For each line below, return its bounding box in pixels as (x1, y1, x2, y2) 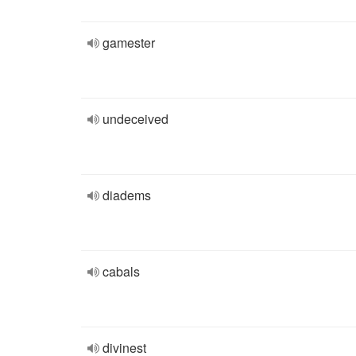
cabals (103, 262, 140, 281)
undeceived (103, 110, 168, 128)
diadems (103, 186, 151, 204)
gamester (103, 33, 155, 52)
